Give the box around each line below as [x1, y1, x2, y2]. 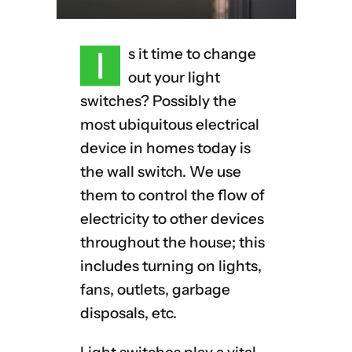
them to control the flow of [79, 186, 265, 205]
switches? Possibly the [79, 92, 236, 111]
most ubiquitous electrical [79, 115, 259, 134]
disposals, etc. [79, 304, 177, 323]
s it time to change [127, 45, 256, 64]
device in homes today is [79, 139, 251, 158]
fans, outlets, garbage [79, 280, 230, 299]
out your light [127, 68, 220, 87]
